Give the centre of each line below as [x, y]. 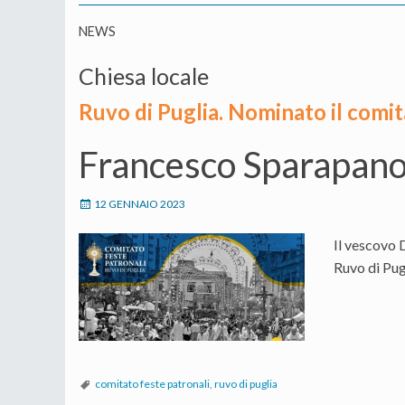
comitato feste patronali [152, 384]
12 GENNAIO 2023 [140, 203]
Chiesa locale [144, 75]
